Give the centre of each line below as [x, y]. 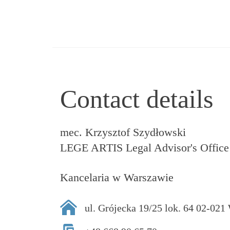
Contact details [137, 99]
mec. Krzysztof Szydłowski [123, 132]
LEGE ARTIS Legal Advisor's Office [145, 148]
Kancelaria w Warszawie [117, 177]
